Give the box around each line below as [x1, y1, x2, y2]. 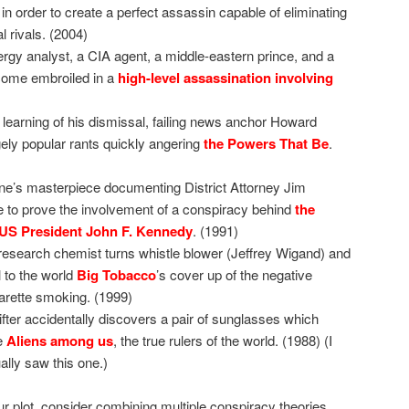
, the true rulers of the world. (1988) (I [113, 330, 332, 350]
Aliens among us [6, 330, 113, 351]
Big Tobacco [77, 264, 156, 285]
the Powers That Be [204, 132, 329, 153]
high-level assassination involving [118, 67, 333, 88]
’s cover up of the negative [156, 264, 312, 284]
